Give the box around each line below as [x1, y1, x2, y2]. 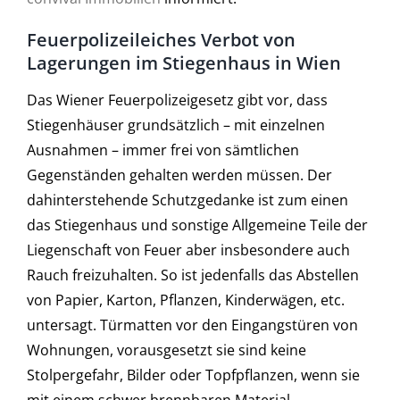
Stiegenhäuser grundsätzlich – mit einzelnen [26, 114, 325, 135]
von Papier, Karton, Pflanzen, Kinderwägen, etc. [26, 289, 345, 310]
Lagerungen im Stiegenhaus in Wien [26, 51, 341, 76]
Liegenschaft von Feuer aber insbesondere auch [26, 239, 350, 260]
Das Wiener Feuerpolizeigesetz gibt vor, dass [26, 89, 328, 110]
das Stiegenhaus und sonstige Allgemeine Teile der [26, 214, 368, 235]
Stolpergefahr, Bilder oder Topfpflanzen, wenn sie [26, 364, 360, 385]
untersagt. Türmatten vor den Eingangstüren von [26, 314, 358, 335]
